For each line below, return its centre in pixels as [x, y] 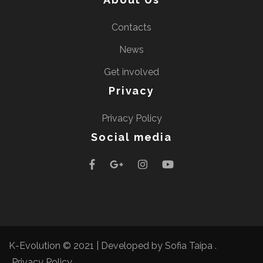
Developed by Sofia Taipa [157, 245]
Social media [131, 137]
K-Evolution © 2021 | [55, 245]
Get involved [131, 72]
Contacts [131, 27]
